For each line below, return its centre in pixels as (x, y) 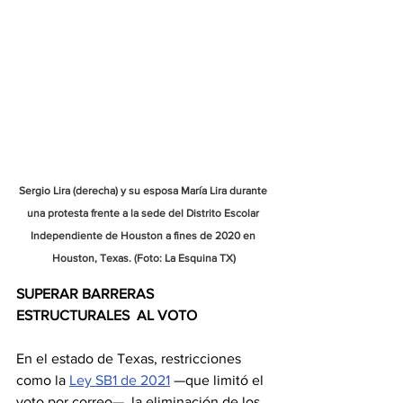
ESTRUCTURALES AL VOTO (107, 315)
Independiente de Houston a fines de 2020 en (144, 236)
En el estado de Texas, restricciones (130, 358)
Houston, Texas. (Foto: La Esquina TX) (144, 258)
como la (43, 380)
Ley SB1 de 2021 (120, 380)
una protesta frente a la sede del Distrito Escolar (144, 213)
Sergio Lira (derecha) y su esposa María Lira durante (144, 191)
